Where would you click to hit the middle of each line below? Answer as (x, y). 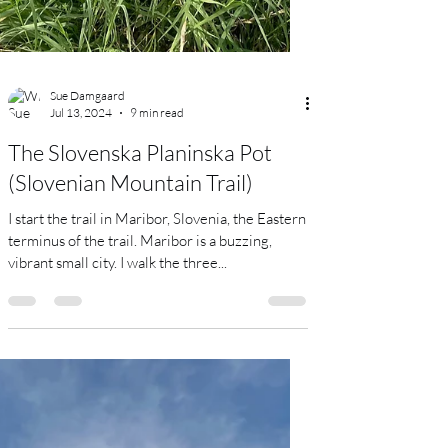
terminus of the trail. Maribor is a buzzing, (74, 432)
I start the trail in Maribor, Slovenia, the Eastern (157, 410)
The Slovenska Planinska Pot (140, 344)
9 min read (157, 304)
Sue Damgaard (87, 287)
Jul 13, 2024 (81, 304)
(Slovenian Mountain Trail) (130, 374)
